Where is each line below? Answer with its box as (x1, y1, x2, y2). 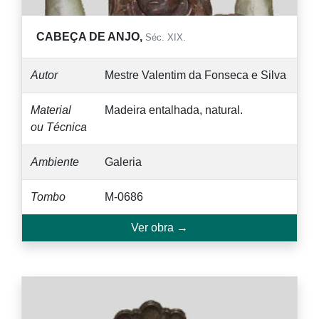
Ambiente (31, 156, 79, 169)
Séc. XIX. (145, 32, 186, 43)
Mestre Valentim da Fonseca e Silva (105, 69, 286, 82)
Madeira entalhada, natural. (105, 104, 243, 117)
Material (31, 104, 71, 117)
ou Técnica (31, 121, 87, 134)
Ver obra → (131, 221, 188, 234)
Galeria (105, 156, 142, 169)
